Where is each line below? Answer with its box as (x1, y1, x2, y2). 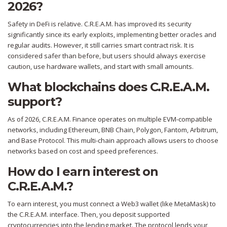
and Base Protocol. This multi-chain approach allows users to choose (8, 136, 218, 145)
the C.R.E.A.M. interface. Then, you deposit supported (8, 210, 170, 219)
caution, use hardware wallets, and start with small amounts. (8, 62, 194, 71)
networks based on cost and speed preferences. (8, 146, 158, 156)
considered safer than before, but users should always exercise (8, 51, 206, 61)
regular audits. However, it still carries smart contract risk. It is (8, 41, 194, 50)
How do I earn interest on (8, 164, 158, 179)
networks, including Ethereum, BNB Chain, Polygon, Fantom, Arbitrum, (8, 125, 218, 135)
